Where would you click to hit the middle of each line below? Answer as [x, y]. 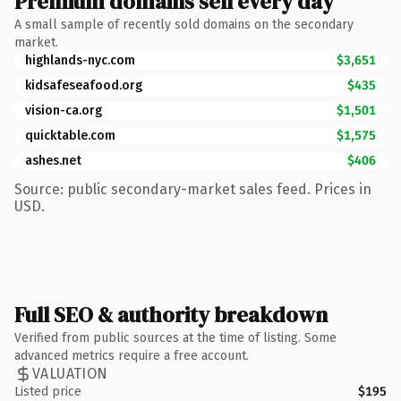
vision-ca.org [64, 110]
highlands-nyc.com [80, 60]
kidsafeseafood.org [84, 85]
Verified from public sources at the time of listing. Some [175, 337]
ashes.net [53, 160]
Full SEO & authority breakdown [171, 314]
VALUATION [70, 374]
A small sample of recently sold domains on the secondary [184, 24]
